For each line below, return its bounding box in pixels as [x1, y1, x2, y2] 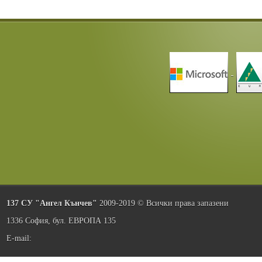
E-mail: [6, 234, 32, 243]
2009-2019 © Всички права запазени [97, 199, 229, 208]
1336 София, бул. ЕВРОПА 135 [6, 216, 116, 226]
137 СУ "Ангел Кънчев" [6, 199, 97, 208]
